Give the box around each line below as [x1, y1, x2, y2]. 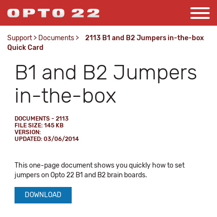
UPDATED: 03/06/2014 [15, 136, 79, 142]
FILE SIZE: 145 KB [15, 122, 63, 129]
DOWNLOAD [25, 191, 62, 199]
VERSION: [15, 129, 41, 136]
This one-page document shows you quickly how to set [15, 161, 185, 170]
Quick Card [7, 44, 44, 52]
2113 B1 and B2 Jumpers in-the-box [85, 34, 204, 42]
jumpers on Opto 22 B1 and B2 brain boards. [15, 171, 147, 179]
